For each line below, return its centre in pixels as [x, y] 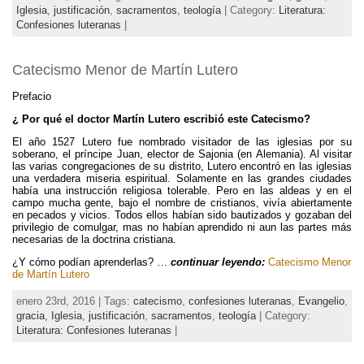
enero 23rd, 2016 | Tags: [75, 301]
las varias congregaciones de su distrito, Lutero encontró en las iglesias [182, 166]
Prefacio [32, 97]
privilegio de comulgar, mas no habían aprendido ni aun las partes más [182, 227]
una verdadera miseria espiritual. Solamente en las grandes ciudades [182, 178]
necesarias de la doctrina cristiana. [94, 239]
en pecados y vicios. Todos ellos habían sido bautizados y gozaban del [182, 214]
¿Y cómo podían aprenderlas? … [91, 262]
